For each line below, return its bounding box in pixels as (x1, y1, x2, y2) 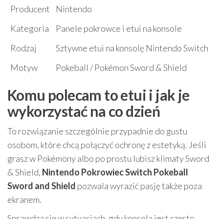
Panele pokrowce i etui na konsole (56, 23, 182, 34)
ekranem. (7, 194, 42, 205)
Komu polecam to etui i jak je (7, 86, 190, 104)
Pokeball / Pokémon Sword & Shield (56, 62, 187, 73)
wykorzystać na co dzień (7, 102, 160, 120)
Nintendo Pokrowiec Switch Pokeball (42, 167, 188, 178)
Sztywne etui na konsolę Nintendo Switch (56, 43, 208, 54)
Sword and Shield (7, 180, 76, 192)
